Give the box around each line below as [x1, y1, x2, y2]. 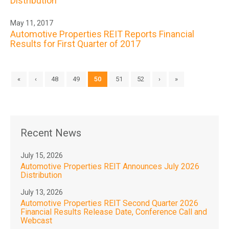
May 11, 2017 [10, 18, 53, 27]
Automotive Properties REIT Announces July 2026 [20, 162, 199, 171]
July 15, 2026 [20, 151, 63, 160]
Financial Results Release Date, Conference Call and [20, 207, 207, 217]
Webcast [20, 215, 52, 225]
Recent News [20, 127, 81, 140]
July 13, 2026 [20, 188, 63, 196]
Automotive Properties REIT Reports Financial [10, 29, 194, 40]
